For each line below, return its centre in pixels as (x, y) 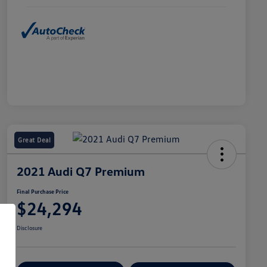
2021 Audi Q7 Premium (81, 171)
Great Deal (34, 139)
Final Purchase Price (43, 191)
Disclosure (30, 227)
